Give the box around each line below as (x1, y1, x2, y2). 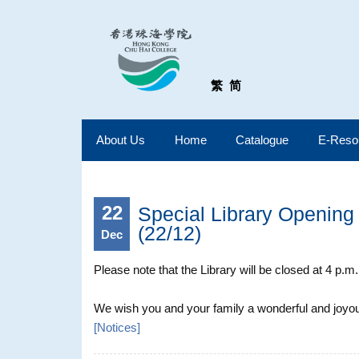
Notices (97, 321, 138, 334)
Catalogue (236, 133, 289, 147)
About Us (96, 133, 146, 147)
